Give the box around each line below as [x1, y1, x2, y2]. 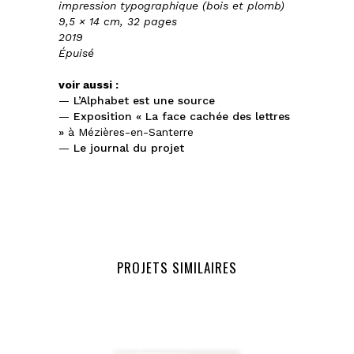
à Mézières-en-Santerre [64, 125, 194, 138]
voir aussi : [58, 77, 119, 91]
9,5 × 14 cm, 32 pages [58, 14, 177, 28]
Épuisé [58, 46, 94, 59]
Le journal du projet [73, 141, 184, 154]
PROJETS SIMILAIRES [117, 257, 237, 277]
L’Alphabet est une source [73, 93, 215, 107]
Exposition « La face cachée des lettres [73, 109, 290, 122]
